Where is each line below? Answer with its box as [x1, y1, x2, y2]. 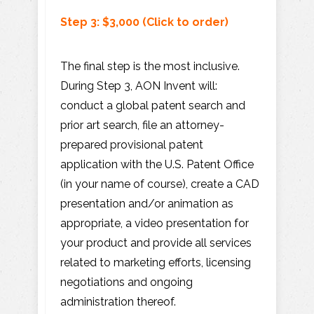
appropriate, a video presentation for [60, 216, 249, 230]
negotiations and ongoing [60, 275, 193, 289]
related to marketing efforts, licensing [60, 255, 251, 269]
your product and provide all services [60, 235, 252, 250]
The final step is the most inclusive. [60, 59, 240, 73]
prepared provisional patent [60, 137, 203, 151]
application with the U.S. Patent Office [60, 157, 254, 171]
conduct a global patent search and [60, 98, 245, 112]
